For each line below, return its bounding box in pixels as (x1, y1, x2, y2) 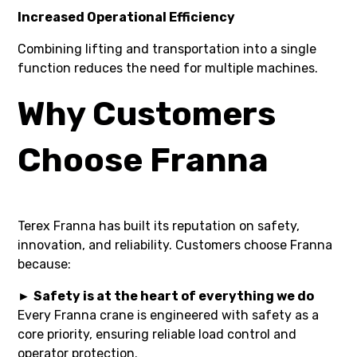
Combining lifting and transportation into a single (18, 41, 317, 57)
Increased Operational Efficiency (18, 9, 236, 25)
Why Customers (18, 93, 277, 134)
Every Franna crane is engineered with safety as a (18, 307, 320, 323)
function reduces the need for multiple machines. (18, 60, 319, 76)
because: (18, 256, 72, 272)
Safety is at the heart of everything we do (33, 288, 315, 304)
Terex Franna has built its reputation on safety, (18, 218, 300, 233)
